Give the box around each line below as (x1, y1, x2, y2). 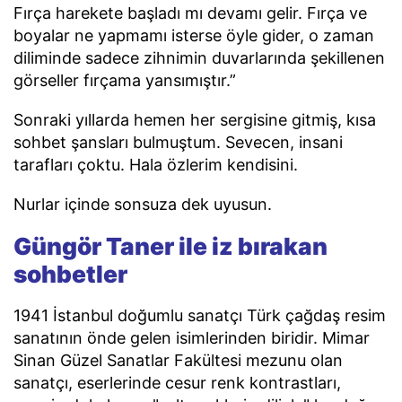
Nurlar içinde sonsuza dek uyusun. (13, 194, 272, 214)
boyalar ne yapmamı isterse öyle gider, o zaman (13, 26, 374, 46)
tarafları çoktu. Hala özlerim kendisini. (13, 155, 298, 175)
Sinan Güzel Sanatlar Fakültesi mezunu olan (13, 351, 343, 371)
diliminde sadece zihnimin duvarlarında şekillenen (13, 48, 385, 68)
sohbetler (13, 259, 127, 288)
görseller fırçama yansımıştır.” (13, 71, 236, 91)
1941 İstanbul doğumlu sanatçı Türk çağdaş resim (13, 306, 386, 326)
